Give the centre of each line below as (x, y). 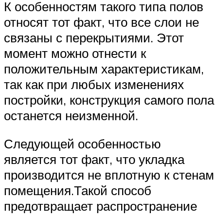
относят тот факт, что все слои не (101, 22)
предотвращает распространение (100, 206)
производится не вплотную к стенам (109, 174)
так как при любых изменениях (94, 84)
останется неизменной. (71, 115)
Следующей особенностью (82, 143)
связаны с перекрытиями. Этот (94, 37)
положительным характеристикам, (104, 68)
